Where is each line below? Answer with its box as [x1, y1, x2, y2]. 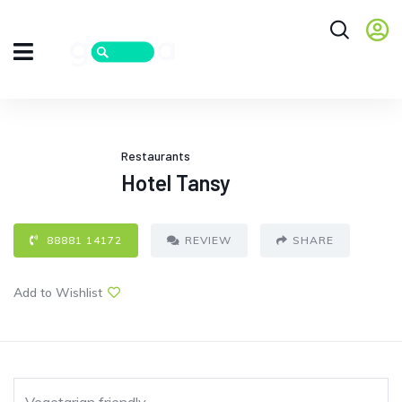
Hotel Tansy [121, 170, 231, 197]
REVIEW [185, 233, 232, 248]
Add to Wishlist [13, 284, 102, 301]
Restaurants [121, 148, 190, 164]
